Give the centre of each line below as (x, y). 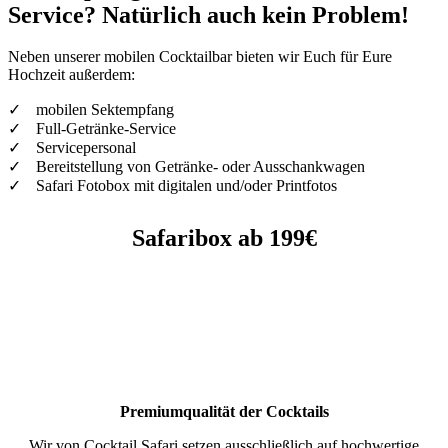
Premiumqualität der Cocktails (224, 412)
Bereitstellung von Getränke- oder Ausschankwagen (200, 167)
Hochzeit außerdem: (71, 75)
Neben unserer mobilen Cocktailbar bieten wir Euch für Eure (200, 57)
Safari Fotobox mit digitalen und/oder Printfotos (186, 186)
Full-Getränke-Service (106, 129)
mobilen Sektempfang (105, 110)
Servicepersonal (86, 148)
